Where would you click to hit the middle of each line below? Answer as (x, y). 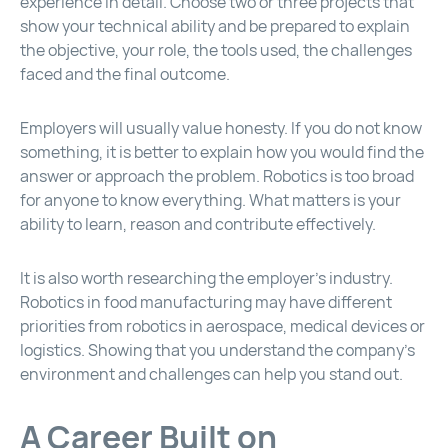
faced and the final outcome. (125, 75)
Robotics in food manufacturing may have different (206, 303)
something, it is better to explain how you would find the (222, 153)
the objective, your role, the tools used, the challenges (216, 51)
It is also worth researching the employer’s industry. (206, 279)
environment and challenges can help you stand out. (211, 375)
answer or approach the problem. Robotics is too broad (217, 177)
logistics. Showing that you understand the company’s (217, 351)
